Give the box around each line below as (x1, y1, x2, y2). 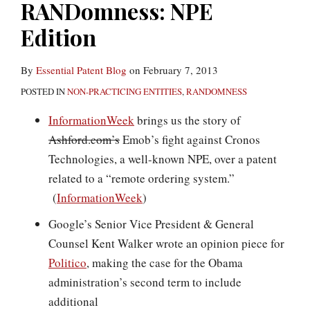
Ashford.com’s (48, 131, 120, 147)
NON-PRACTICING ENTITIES (67, 85, 182, 98)
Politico (48, 255, 86, 271)
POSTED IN (21, 85, 67, 98)
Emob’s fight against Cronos (120, 131, 260, 147)
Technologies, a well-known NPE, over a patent (48, 151, 277, 167)
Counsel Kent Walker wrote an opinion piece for (48, 235, 284, 251)
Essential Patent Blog (36, 63, 127, 77)
